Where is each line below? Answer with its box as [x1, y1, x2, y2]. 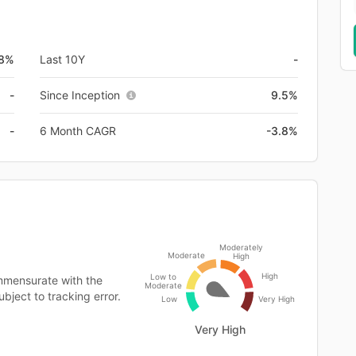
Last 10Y [40, 52, 85, 66]
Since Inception [40, 87, 120, 102]
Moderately [219, 242, 263, 252]
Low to [149, 271, 176, 281]
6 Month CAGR [40, 123, 116, 137]
